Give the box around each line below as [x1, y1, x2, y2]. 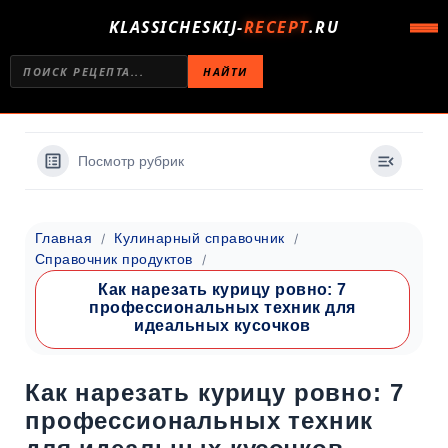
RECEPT [243, 16, 309, 38]
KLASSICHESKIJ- [108, 16, 244, 38]
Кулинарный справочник [114, 230, 285, 246]
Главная [35, 230, 93, 246]
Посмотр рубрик [78, 153, 184, 169]
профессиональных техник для [89, 299, 356, 316]
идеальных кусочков [134, 317, 311, 334]
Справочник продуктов [35, 251, 193, 267]
